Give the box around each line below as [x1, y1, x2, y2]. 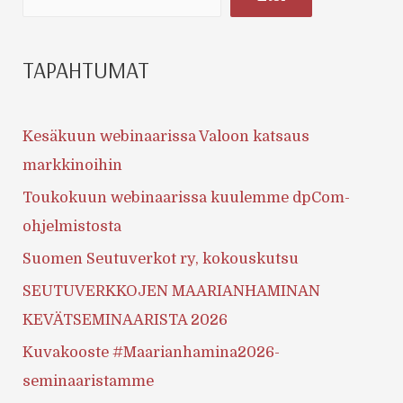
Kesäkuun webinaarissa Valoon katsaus [22, 127, 310, 145]
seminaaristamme [22, 372, 155, 390]
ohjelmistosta [22, 217, 122, 235]
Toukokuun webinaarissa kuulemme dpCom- [22, 188, 351, 206]
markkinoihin [22, 156, 123, 174]
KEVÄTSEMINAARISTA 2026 [22, 311, 228, 329]
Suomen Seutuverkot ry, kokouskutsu [22, 249, 300, 267]
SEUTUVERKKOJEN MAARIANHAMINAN [22, 282, 321, 300]
